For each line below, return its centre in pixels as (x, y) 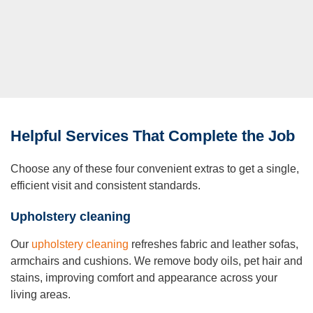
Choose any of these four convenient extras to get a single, (155, 169)
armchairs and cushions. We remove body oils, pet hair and (156, 261)
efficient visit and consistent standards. (105, 186)
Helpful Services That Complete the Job (153, 136)
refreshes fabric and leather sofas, (213, 245)
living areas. (41, 295)
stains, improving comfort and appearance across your (144, 278)
